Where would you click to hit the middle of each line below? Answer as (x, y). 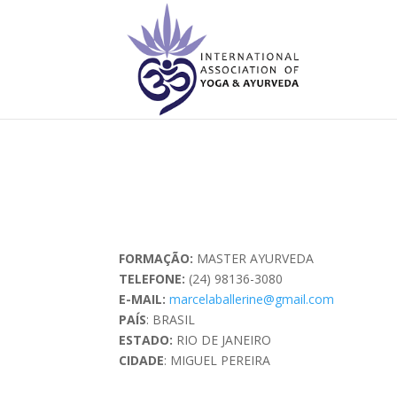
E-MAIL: (144, 300)
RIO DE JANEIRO (224, 340)
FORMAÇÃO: (156, 259)
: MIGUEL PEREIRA (218, 361)
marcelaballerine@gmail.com (252, 300)
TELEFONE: (154, 279)
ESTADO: (148, 340)
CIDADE (142, 361)
